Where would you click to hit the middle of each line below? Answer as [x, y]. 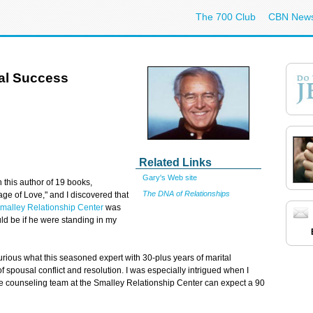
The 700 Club [226, 17]
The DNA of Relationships [186, 193]
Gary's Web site [170, 177]
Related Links [175, 162]
